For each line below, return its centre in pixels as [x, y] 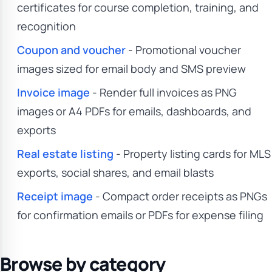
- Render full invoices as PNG [163, 92]
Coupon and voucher [71, 50]
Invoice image [53, 92]
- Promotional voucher [183, 50]
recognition [46, 26]
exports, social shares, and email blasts [115, 172]
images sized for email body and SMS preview [131, 69]
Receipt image [55, 196]
